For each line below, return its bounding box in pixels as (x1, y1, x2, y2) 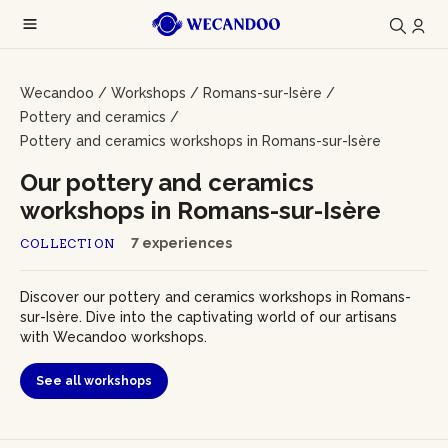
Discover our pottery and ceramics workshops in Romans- (20, 289, 411, 305)
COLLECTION (20, 236, 115, 251)
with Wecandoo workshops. (20, 329, 207, 345)
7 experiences (131, 235, 232, 251)
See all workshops (36, 374, 152, 388)
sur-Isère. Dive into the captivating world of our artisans (20, 309, 397, 325)
